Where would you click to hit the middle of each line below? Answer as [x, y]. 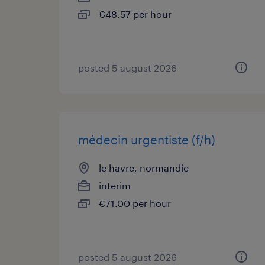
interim [115, 185]
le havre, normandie [144, 168]
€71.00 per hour [135, 203]
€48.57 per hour [135, 14]
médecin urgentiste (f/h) [147, 140]
